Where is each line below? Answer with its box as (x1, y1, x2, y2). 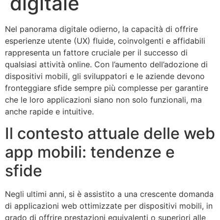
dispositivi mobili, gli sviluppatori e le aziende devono (5, 71, 205, 81)
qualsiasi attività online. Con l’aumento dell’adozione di (5, 59, 208, 69)
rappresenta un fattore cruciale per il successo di (5, 47, 188, 57)
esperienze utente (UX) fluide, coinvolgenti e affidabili (5, 35, 205, 46)
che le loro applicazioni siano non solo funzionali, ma (5, 94, 202, 105)
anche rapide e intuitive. (5, 106, 94, 116)
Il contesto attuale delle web (5, 124, 215, 143)
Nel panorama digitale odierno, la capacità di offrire (5, 24, 198, 34)
